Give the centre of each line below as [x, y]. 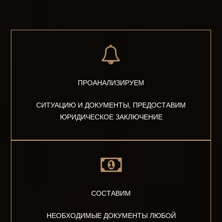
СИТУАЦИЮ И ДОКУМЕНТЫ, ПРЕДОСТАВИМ [111, 105]
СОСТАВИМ [111, 194]
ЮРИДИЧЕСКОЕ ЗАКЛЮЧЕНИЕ [111, 117]
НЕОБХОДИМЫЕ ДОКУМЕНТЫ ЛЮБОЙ [111, 216]
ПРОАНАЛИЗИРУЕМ [111, 83]
